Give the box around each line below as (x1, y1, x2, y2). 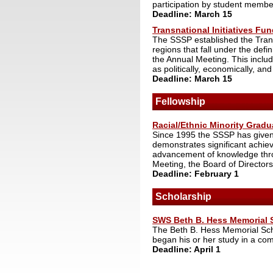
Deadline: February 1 (152, 169, 239, 179)
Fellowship (155, 96, 205, 107)
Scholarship (155, 191, 211, 202)
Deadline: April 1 (152, 244, 221, 255)
